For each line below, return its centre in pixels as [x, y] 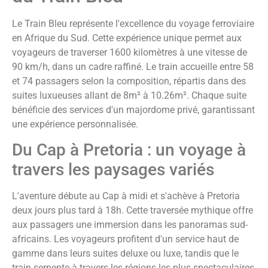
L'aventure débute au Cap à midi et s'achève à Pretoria [126, 196]
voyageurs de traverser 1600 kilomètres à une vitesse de [130, 53]
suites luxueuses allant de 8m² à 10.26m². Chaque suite [129, 96]
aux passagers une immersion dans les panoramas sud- [130, 225]
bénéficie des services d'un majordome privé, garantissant [133, 110]
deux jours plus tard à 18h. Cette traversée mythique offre [133, 211]
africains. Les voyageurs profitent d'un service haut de [125, 239]
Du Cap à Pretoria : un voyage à [129, 150]
